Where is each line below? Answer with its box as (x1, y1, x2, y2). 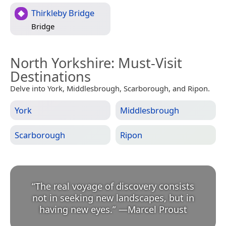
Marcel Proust (127, 203, 187, 216)
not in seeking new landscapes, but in (32, 192, 194, 204)
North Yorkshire (10, 53, 111, 73)
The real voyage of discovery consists (35, 180, 194, 193)
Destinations (10, 67, 91, 86)
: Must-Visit (111, 53, 182, 73)
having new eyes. (39, 203, 112, 216)
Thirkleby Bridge (31, 7, 94, 19)
